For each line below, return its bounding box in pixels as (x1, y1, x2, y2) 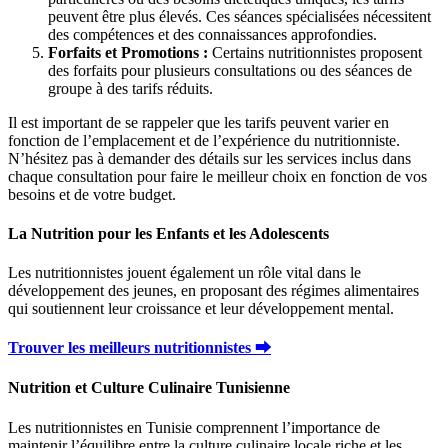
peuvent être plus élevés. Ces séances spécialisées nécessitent (48, 7, 431, 25)
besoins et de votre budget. (8, 185, 176, 203)
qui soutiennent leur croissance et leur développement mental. (8, 300, 394, 318)
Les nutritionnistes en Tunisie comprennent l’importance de (8, 418, 380, 436)
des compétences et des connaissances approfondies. (48, 25, 377, 43)
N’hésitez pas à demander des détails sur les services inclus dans (8, 149, 411, 167)
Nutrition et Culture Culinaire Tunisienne (8, 379, 290, 397)
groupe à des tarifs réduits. (48, 79, 213, 97)
